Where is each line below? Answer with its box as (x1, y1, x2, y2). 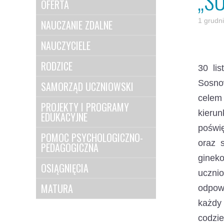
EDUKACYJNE (41, 109, 87, 124)
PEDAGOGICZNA (41, 140, 98, 155)
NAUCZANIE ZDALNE (41, 17, 112, 32)
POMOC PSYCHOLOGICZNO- (41, 130, 143, 145)
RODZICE (41, 58, 72, 73)
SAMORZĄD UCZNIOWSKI (41, 79, 133, 94)
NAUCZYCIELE (41, 38, 90, 53)
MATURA (41, 181, 73, 196)
